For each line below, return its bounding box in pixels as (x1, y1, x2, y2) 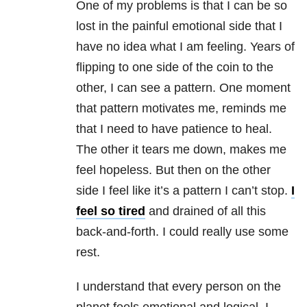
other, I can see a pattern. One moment (76, 81, 291, 95)
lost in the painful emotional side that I (76, 19, 282, 34)
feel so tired (76, 204, 145, 219)
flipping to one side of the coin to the (76, 60, 273, 75)
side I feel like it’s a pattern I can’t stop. (76, 184, 291, 198)
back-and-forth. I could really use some (76, 225, 288, 239)
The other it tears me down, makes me (76, 143, 286, 157)
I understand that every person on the (76, 280, 281, 294)
